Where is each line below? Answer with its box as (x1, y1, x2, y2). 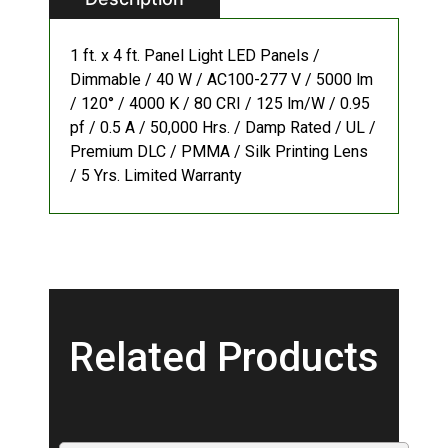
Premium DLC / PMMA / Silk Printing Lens (70, 141, 369, 161)
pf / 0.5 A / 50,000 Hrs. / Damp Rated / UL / (70, 117, 377, 137)
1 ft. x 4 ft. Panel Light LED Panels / (70, 45, 321, 65)
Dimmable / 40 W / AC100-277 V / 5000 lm (70, 69, 374, 89)
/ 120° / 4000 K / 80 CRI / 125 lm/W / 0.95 (70, 93, 371, 113)
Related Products (69, 333, 379, 381)
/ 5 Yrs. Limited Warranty (70, 165, 243, 185)
